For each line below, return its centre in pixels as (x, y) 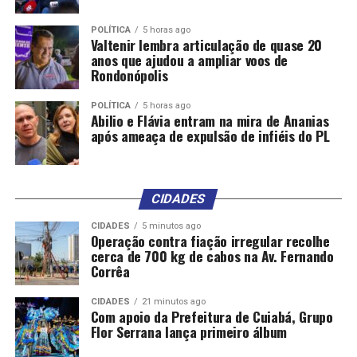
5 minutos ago (171, 226)
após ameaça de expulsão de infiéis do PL (210, 136)
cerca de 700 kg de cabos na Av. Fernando (212, 256)
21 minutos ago (173, 302)
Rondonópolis (129, 75)
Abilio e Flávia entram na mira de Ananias (210, 121)
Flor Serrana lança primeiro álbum (189, 332)
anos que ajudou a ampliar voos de (189, 60)
